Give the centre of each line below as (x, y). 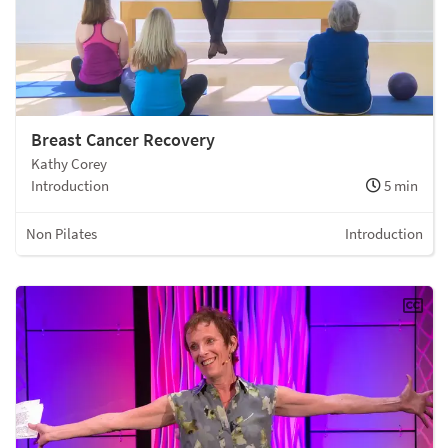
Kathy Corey (69, 163)
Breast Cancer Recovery (123, 139)
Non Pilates (61, 233)
